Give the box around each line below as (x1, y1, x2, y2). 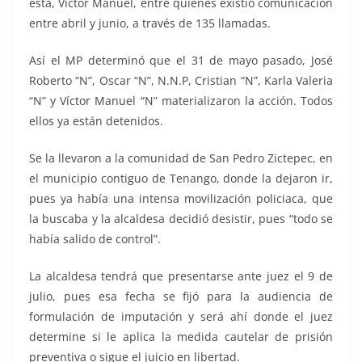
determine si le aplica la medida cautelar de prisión (29, 328, 333, 344)
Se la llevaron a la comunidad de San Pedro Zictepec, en (29, 149, 333, 166)
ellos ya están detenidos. (29, 112, 163, 128)
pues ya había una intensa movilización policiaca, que (29, 190, 333, 206)
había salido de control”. (29, 230, 161, 246)
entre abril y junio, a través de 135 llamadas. (29, 15, 271, 31)
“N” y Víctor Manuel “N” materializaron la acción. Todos (29, 92, 333, 108)
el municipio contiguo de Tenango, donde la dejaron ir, (29, 170, 333, 186)
